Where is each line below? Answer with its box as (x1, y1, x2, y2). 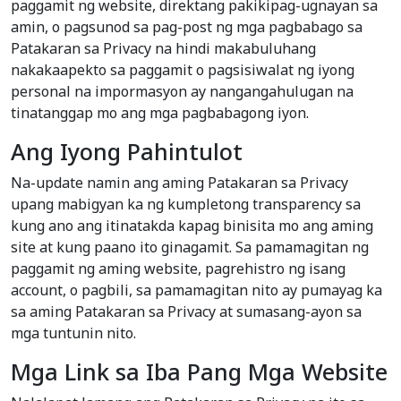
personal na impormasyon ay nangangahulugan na (11, 81, 354, 102)
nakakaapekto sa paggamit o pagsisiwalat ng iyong (11, 60, 354, 81)
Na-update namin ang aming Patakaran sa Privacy (11, 173, 348, 193)
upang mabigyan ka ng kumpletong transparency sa (11, 194, 361, 215)
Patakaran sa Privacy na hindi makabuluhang (11, 38, 316, 59)
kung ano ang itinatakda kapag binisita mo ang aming (11, 216, 373, 236)
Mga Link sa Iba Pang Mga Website (11, 356, 388, 388)
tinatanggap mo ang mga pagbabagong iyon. (11, 103, 309, 124)
